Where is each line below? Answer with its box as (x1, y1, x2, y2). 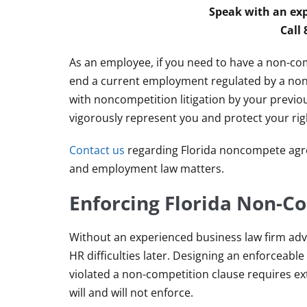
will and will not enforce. (69, 285, 193, 301)
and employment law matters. (69, 161, 224, 177)
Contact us (69, 143, 125, 158)
